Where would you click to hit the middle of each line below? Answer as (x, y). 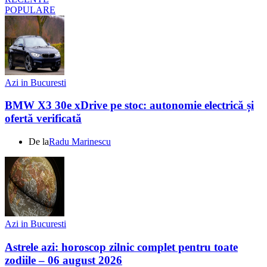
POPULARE (30, 10)
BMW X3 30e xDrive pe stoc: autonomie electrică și (129, 105)
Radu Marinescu (80, 142)
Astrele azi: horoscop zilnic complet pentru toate (121, 247)
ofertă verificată (43, 119)
